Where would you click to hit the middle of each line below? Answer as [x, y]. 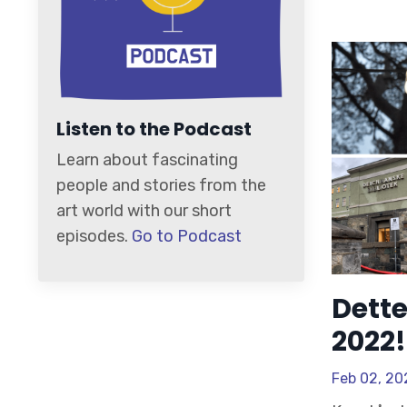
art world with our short [144, 210]
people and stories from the [161, 185]
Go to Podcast [187, 236]
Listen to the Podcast [154, 129]
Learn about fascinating [147, 159]
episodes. [94, 236]
